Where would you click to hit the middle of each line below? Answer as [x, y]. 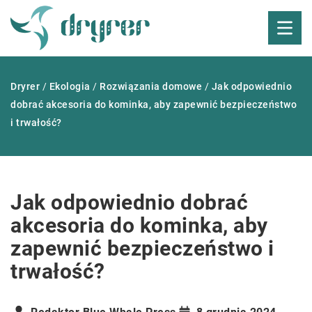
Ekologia [70, 86]
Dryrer [25, 86]
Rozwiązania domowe [151, 86]
